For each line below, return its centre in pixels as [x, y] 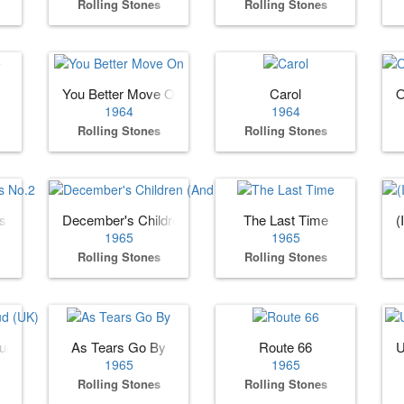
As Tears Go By [119, 346]
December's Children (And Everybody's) [181, 220]
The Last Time [285, 220]
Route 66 [285, 346]
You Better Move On [122, 94]
